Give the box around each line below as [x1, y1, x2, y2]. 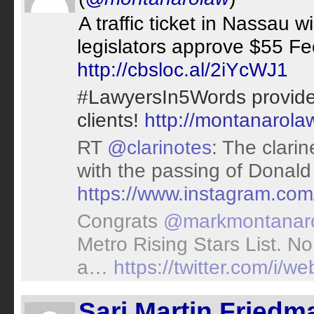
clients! [77, 109, 144, 131]
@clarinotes [107, 136, 212, 158]
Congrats [77, 210, 163, 232]
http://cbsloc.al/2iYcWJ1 [77, 58, 288, 81]
